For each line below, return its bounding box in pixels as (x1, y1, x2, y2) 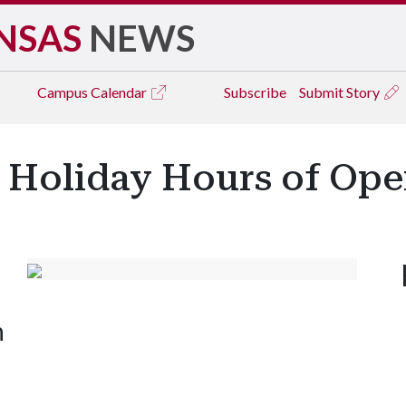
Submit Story (299, 83, 382, 101)
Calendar (91, 83, 150, 101)
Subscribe (224, 83, 286, 101)
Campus (37, 83, 91, 101)
